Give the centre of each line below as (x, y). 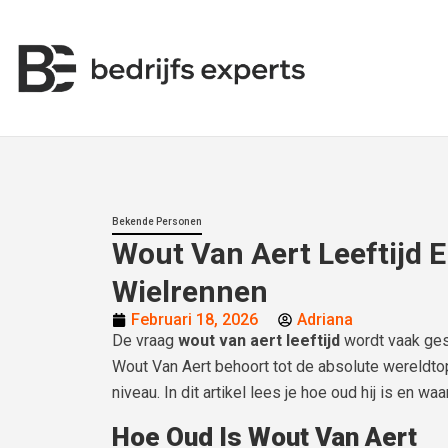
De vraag (145, 340)
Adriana (325, 319)
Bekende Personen (157, 221)
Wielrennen (190, 291)
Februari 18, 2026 (194, 319)
